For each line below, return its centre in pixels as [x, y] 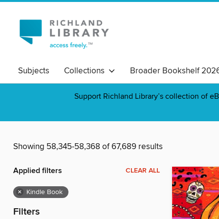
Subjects [34, 71]
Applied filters [38, 171]
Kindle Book [44, 192]
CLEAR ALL [143, 171]
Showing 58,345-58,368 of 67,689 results [88, 147]
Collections [86, 71]
